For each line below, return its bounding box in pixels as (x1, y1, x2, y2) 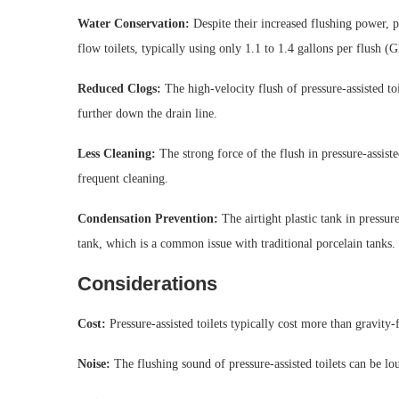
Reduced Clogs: (77, 82, 161, 96)
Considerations (77, 273, 217, 296)
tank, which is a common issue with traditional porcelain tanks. (77, 237, 395, 251)
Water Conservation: (77, 17, 190, 31)
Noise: (77, 357, 110, 371)
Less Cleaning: (77, 147, 156, 161)
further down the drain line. (77, 107, 217, 121)
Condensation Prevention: (77, 212, 218, 226)
